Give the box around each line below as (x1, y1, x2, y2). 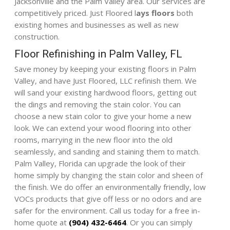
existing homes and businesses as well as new (14, 19, 179, 30)
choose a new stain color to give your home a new (14, 110, 192, 121)
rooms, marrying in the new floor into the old (14, 134, 173, 145)
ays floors (136, 7, 175, 18)
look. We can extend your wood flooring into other (14, 122, 192, 133)
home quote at (14, 217, 69, 227)
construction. (14, 31, 60, 42)
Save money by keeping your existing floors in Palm (14, 63, 197, 74)
